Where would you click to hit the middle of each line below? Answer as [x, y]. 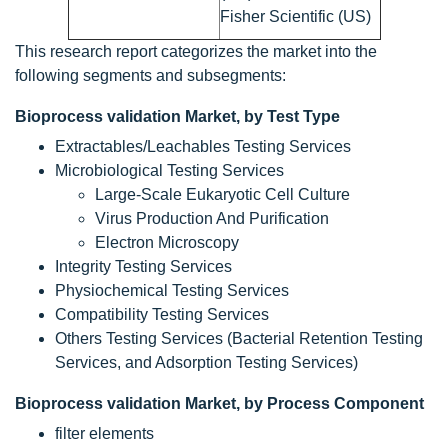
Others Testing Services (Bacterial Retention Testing [239, 338]
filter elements [104, 433]
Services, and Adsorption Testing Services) [206, 362]
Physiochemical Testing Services [172, 290]
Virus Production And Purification [212, 218]
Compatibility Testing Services [162, 314]
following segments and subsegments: [150, 75]
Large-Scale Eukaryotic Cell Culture [222, 194]
